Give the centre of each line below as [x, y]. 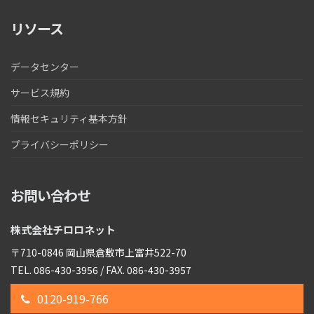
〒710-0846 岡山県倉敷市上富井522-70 [98, 252]
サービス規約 [40, 93]
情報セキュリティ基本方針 [69, 118]
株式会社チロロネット [63, 230]
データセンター [45, 67]
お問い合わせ [50, 195]
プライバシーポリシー [60, 144]
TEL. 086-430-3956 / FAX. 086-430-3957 [101, 270]
